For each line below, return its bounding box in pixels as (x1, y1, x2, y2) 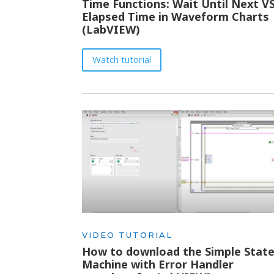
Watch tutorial (92, 53, 152, 66)
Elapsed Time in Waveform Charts (82, 9, 270, 24)
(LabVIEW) (82, 22, 141, 37)
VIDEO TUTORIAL (82, 229, 173, 240)
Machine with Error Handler (82, 256, 234, 272)
